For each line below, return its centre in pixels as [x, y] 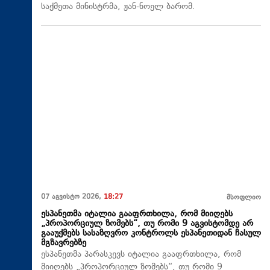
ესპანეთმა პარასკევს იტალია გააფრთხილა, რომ [141, 255]
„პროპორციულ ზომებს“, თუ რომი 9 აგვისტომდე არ [147, 224]
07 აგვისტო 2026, [72, 198]
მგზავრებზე [64, 243]
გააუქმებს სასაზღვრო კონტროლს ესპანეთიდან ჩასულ [151, 234]
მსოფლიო [244, 198]
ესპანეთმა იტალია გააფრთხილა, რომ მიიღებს [137, 215]
